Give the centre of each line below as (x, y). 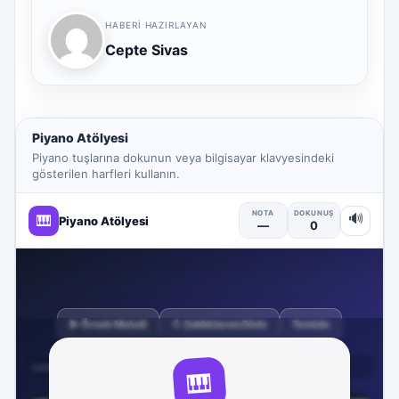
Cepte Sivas (147, 50)
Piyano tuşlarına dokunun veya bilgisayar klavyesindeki (183, 158)
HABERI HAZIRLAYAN (156, 25)
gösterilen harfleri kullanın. (106, 174)
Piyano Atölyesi (80, 138)
